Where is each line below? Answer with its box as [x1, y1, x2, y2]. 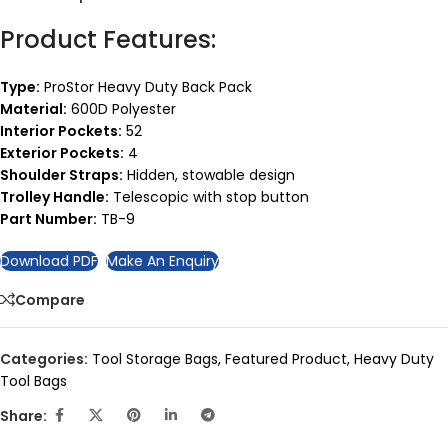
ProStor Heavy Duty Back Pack [40, 77, 252, 98]
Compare [15, 289, 85, 310]
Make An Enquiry [106, 251, 219, 272]
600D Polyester [67, 99, 176, 120]
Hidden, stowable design [123, 165, 295, 186]
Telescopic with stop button [109, 187, 309, 208]
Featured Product [225, 349, 347, 370]
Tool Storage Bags [92, 349, 218, 370]
